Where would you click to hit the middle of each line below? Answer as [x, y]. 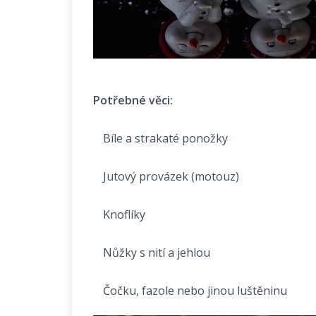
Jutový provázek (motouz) [171, 177]
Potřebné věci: [133, 101]
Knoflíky [124, 215]
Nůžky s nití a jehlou [157, 253]
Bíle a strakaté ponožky [165, 139]
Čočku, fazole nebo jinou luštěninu [195, 291]
